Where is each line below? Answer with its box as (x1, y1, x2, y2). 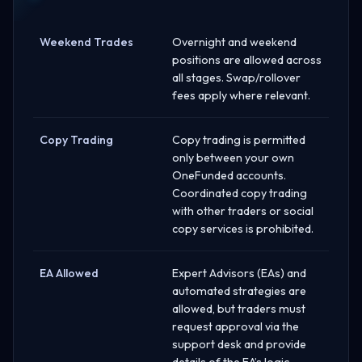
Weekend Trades (40, 34, 133, 49)
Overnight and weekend (172, 34, 297, 49)
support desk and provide (172, 336, 306, 351)
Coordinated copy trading (172, 185, 307, 200)
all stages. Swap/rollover (172, 69, 301, 85)
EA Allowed (40, 265, 99, 280)
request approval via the (172, 318, 299, 334)
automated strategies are (172, 283, 306, 298)
